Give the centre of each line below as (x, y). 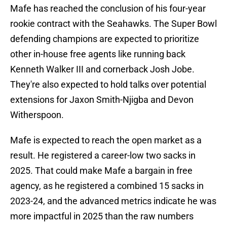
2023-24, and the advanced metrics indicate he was (113, 201)
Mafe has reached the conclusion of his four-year (108, 9)
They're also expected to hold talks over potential (108, 85)
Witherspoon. (37, 115)
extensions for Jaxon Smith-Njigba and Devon (102, 100)
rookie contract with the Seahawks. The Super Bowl (113, 24)
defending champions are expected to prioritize (105, 39)
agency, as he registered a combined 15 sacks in (107, 186)
